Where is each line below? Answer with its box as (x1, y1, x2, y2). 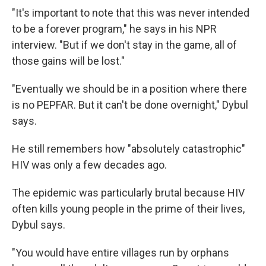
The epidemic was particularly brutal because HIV (12, 186, 245, 199)
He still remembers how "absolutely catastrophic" (12, 142, 245, 155)
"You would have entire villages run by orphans (12, 246, 229, 259)
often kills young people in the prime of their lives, (12, 202, 245, 215)
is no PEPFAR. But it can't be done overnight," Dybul (12, 99, 248, 111)
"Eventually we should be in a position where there (12, 83, 247, 95)
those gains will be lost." (12, 55, 125, 67)
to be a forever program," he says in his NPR (12, 23, 217, 35)
